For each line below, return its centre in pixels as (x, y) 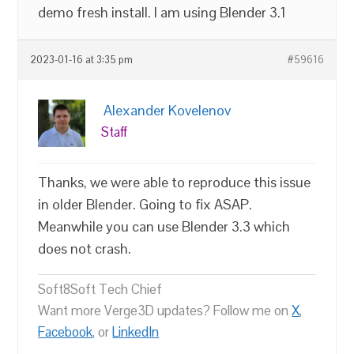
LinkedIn (136, 331)
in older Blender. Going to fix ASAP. (145, 204)
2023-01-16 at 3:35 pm (82, 60)
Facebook (66, 331)
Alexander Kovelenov (168, 110)
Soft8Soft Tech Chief (100, 289)
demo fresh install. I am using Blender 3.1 (162, 12)
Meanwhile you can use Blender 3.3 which (164, 226)
